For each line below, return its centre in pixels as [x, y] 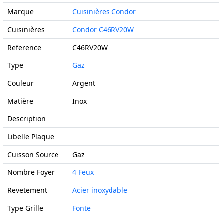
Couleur [21, 83]
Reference [24, 47]
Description [27, 119]
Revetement [27, 190]
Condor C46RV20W [103, 29]
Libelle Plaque [31, 137]
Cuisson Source [33, 154]
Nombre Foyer [31, 172]
